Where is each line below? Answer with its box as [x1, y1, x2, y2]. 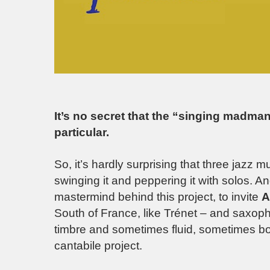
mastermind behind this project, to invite [54, 190, 262, 203]
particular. [54, 126, 109, 139]
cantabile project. [54, 239, 142, 252]
